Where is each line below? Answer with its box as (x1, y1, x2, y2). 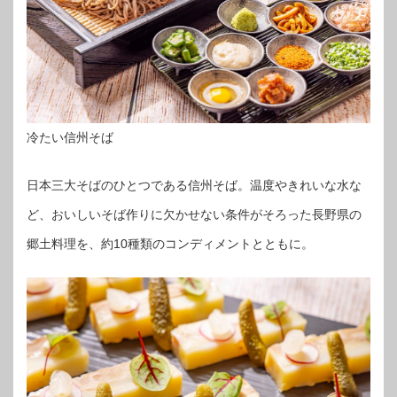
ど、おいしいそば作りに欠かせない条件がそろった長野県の (27, 206, 362, 222)
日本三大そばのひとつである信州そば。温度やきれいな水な (27, 177, 362, 192)
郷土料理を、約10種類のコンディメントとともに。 (27, 236, 314, 251)
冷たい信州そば (27, 129, 113, 144)
